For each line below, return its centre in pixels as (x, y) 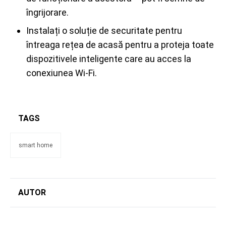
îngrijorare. (47, 12)
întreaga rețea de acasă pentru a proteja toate (120, 45)
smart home (36, 145)
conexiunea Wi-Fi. (62, 73)
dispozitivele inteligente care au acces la (109, 59)
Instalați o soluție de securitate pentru (104, 31)
